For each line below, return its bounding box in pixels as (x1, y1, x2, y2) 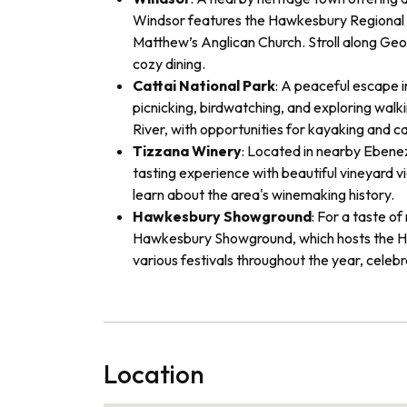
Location (104, 357, 204, 390)
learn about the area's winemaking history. (133, 184, 394, 203)
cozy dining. (133, 54, 205, 73)
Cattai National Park (133, 75, 275, 94)
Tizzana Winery (133, 141, 242, 160)
